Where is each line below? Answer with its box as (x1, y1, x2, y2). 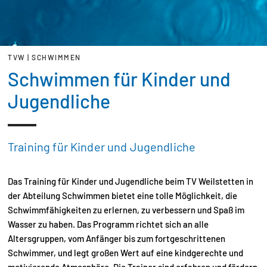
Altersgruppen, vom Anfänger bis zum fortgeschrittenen (8, 233, 225, 244)
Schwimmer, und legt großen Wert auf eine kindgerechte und (8, 247, 243, 258)
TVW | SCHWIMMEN (8, 53, 81, 61)
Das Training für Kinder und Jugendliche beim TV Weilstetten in (8, 176, 253, 187)
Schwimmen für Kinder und (8, 67, 231, 90)
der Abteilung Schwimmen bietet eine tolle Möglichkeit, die (8, 190, 237, 201)
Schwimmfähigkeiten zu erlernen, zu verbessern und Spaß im (8, 204, 244, 215)
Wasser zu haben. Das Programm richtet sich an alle (8, 219, 209, 229)
